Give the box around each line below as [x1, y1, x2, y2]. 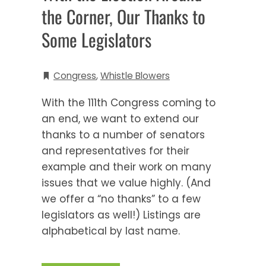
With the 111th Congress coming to [42, 95, 216, 110]
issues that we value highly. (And [42, 175, 211, 190]
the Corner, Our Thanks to [42, 2, 205, 30]
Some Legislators [42, 26, 151, 53]
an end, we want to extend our [42, 111, 199, 126]
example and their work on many [42, 159, 211, 174]
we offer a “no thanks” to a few [42, 191, 201, 206]
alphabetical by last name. [42, 223, 180, 238]
